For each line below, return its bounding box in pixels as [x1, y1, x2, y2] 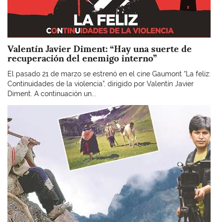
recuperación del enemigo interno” [7, 52, 157, 64]
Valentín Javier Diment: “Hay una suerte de [7, 43, 192, 55]
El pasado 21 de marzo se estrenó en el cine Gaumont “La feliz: [7, 70, 211, 78]
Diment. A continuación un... [7, 90, 96, 98]
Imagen [7, 105, 31, 113]
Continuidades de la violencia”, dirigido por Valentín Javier [7, 80, 194, 88]
